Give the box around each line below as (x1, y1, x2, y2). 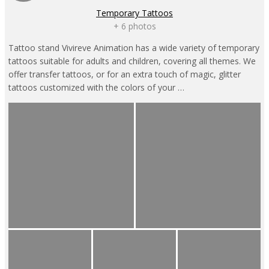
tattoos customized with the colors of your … (8, 82, 184, 94)
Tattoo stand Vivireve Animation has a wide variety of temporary (8, 42, 259, 54)
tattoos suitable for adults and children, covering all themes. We (8, 55, 256, 67)
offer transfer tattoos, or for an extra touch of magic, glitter (8, 68, 241, 80)
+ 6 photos (113, 20, 156, 32)
